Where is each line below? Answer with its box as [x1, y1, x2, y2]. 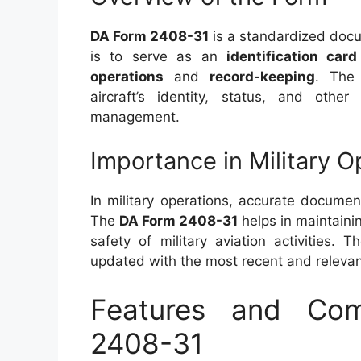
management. [90, 108, 180, 125]
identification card [226, 48, 358, 64]
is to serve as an [90, 48, 226, 64]
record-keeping [209, 68, 315, 85]
